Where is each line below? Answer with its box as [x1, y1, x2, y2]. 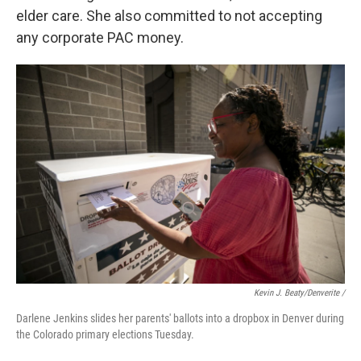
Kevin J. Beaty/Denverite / [254, 288, 345, 299]
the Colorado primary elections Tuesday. [16, 328, 194, 342]
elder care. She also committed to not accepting [16, 7, 322, 25]
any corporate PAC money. [16, 29, 184, 47]
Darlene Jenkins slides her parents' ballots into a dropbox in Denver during [16, 312, 344, 326]
